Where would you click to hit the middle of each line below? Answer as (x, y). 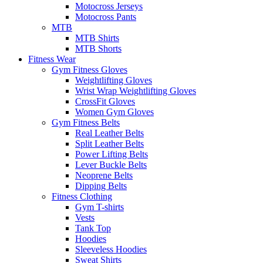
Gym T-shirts (100, 207)
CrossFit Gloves (105, 101)
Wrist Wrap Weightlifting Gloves (136, 90)
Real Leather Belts (109, 133)
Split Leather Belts (109, 143)
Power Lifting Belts (112, 154)
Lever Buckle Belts (111, 164)
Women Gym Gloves (114, 112)
